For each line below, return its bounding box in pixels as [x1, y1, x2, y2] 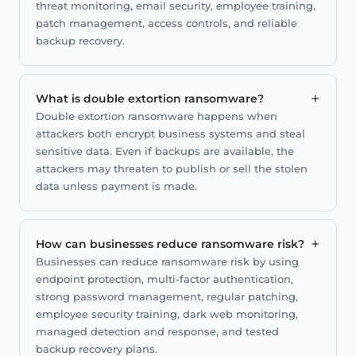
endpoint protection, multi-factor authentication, [36, 272, 293, 285]
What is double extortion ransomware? [36, 91, 264, 106]
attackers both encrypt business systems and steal [36, 126, 305, 140]
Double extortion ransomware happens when [36, 109, 277, 122]
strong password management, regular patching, [36, 289, 298, 303]
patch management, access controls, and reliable [36, 16, 297, 29]
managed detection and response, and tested [36, 324, 279, 338]
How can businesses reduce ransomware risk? [36, 236, 304, 251]
